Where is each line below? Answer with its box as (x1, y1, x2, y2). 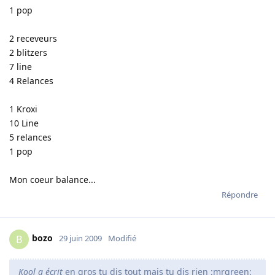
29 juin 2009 (59, 233, 102, 244)
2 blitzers (9, 46, 47, 58)
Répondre (222, 188, 258, 200)
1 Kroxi (9, 103, 37, 115)
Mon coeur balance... (9, 173, 96, 185)
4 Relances (9, 74, 53, 87)
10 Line (9, 117, 39, 129)
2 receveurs (9, 32, 57, 44)
